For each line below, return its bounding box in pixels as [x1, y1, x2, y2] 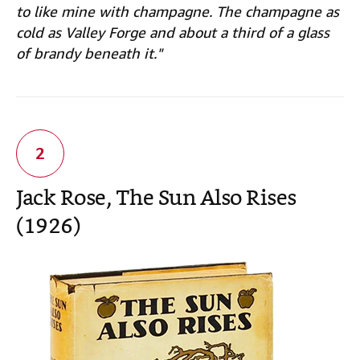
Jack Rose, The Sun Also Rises [16, 183, 297, 216]
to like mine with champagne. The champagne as [16, 2, 339, 21]
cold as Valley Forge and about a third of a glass [16, 23, 329, 42]
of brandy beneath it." [16, 44, 162, 63]
